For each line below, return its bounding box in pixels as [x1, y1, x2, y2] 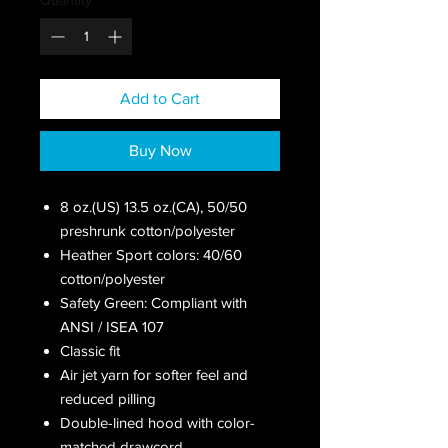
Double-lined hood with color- [60, 413, 255, 431]
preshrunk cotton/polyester [60, 221, 235, 239]
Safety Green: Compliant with [60, 293, 247, 311]
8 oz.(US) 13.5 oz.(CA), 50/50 [60, 197, 247, 215]
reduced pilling [60, 389, 156, 407]
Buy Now [128, 141, 192, 159]
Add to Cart [120, 89, 200, 107]
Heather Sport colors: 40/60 [60, 245, 242, 263]
